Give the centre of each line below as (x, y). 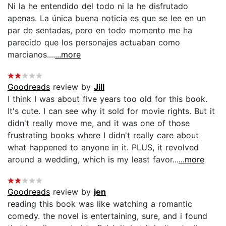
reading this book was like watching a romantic (100, 204)
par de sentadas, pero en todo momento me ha (100, 30)
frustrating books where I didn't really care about (103, 135)
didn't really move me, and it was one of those (99, 123)
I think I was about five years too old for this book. (107, 99)
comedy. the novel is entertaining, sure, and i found (107, 216)
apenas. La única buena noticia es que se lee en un (107, 18)
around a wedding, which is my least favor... (93, 159)
